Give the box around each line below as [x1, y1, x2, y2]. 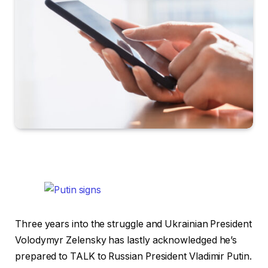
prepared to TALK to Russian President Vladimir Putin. [15, 250, 252, 262]
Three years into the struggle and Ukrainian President [15, 218, 252, 230]
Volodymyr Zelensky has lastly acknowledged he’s [15, 234, 237, 246]
